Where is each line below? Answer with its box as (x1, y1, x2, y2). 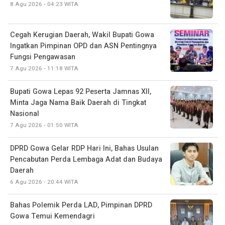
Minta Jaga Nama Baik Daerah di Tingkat (10, 97, 146, 108)
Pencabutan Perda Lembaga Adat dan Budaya (10, 154, 162, 165)
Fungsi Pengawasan (10, 51, 75, 62)
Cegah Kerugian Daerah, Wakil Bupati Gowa (10, 29, 154, 40)
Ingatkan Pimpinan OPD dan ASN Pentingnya (10, 40, 157, 51)
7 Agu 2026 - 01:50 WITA (10, 121, 78, 130)
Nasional (10, 108, 39, 119)
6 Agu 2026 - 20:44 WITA (10, 177, 78, 186)
